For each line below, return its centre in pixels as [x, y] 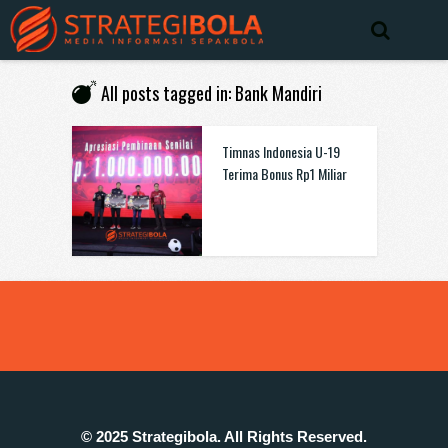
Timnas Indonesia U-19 [280, 151]
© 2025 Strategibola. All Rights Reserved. [224, 436]
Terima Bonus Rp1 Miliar [284, 173]
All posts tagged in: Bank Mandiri [211, 93]
